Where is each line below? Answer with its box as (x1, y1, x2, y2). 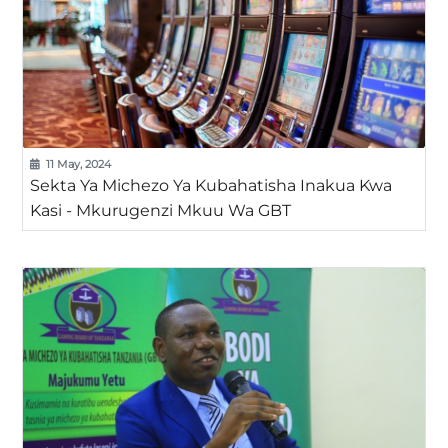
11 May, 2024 (43, 156, 112, 171)
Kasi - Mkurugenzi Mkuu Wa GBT (29, 200, 291, 220)
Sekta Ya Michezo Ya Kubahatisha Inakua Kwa (29, 175, 392, 195)
